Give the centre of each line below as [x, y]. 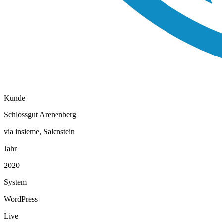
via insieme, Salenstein [39, 131]
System [15, 182]
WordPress [21, 199]
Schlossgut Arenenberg [40, 114]
